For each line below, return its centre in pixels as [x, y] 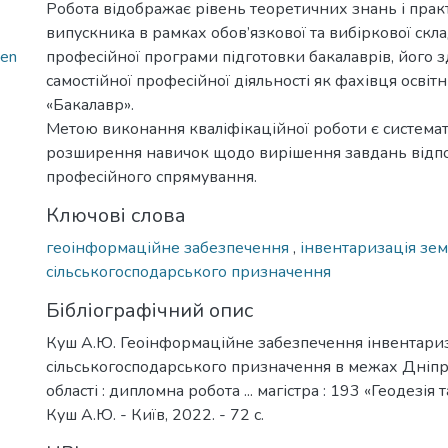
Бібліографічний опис [149, 310]
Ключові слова [116, 215]
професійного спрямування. [151, 177]
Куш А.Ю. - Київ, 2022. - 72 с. [155, 415]
